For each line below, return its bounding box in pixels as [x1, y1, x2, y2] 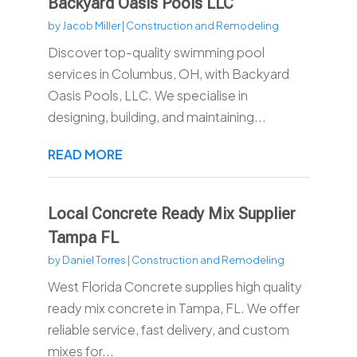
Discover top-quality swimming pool [47, 44, 265, 61]
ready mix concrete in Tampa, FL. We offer [47, 300, 300, 317]
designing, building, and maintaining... [47, 108, 266, 126]
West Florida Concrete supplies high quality [47, 278, 302, 296]
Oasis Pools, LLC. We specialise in [47, 87, 248, 104]
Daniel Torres [61, 253, 126, 267]
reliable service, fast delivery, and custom [47, 321, 289, 339]
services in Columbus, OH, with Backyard [47, 65, 289, 83]
